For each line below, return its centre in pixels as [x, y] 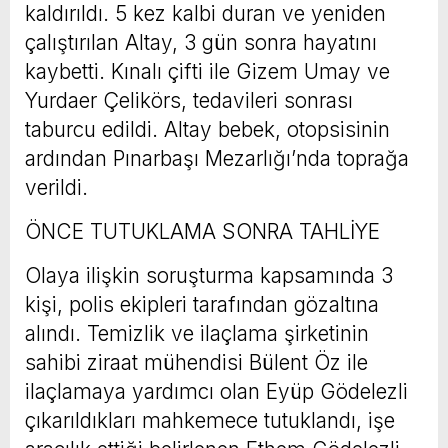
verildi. [56, 187]
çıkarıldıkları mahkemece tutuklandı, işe [210, 420]
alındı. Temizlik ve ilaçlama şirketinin [197, 333]
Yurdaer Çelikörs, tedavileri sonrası [189, 100]
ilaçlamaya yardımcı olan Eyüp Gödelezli [216, 391]
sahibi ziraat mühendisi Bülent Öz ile [196, 362]
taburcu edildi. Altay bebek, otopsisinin [207, 129]
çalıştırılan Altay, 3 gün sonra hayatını [201, 42]
